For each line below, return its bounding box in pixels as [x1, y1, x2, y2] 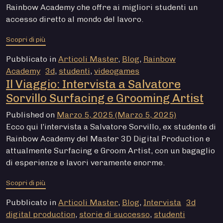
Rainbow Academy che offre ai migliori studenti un [6, 2, 198, 12]
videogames [94, 66, 139, 76]
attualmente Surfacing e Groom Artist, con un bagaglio [6, 146, 215, 156]
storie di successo [79, 210, 150, 220]
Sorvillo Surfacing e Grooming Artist [6, 91, 204, 106]
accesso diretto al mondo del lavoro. [6, 14, 143, 24]
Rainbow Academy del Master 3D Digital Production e [6, 134, 210, 144]
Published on [6, 110, 57, 120]
